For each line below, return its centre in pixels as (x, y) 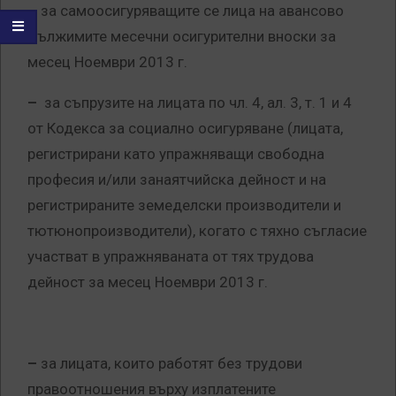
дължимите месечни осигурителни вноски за (182, 37)
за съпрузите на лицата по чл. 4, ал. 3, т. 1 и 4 (198, 103)
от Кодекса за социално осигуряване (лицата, (185, 129)
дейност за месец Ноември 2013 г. (148, 282)
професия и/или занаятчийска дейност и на (177, 180)
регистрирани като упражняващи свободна (176, 154)
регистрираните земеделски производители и (184, 206)
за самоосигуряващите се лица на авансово (190, 11)
